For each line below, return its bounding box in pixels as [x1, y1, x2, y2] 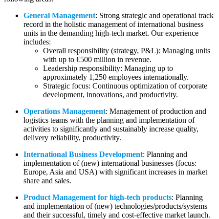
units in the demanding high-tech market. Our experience [23, 28, 198, 37]
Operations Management [23, 107, 106, 115]
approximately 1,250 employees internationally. [43, 72, 189, 81]
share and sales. [23, 176, 71, 185]
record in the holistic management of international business [23, 20, 203, 28]
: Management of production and [106, 107, 206, 115]
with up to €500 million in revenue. [43, 55, 152, 64]
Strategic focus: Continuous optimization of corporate [43, 81, 207, 90]
